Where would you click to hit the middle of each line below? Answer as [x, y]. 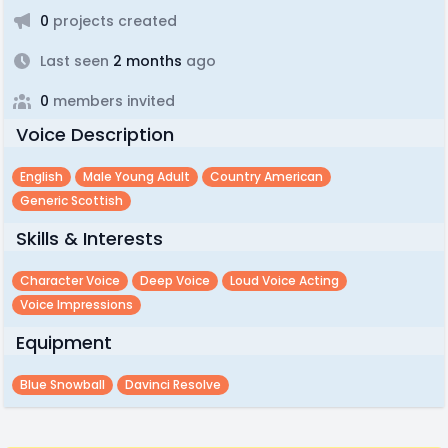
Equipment [64, 342]
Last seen [74, 61]
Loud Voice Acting [284, 280]
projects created [113, 21]
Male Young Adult [136, 176]
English [41, 176]
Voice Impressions [76, 304]
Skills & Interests [89, 238]
